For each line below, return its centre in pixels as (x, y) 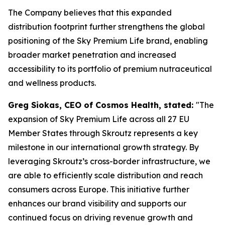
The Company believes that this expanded (90, 13)
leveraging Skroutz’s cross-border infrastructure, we (109, 161)
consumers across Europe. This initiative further (99, 189)
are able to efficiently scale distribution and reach (105, 175)
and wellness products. (52, 83)
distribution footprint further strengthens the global (106, 27)
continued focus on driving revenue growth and (100, 217)
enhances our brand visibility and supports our (97, 203)
